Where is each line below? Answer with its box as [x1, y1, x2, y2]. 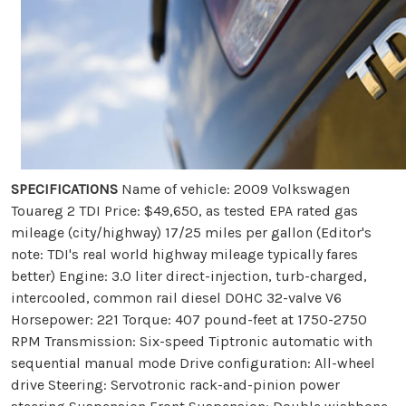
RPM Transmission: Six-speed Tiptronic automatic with [11, 333, 372, 351]
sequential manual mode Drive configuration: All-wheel [11, 354, 375, 372]
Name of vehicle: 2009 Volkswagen [118, 180, 350, 198]
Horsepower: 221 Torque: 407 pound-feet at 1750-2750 [11, 311, 367, 329]
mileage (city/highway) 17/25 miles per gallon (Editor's [11, 224, 372, 242]
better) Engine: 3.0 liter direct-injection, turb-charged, [11, 267, 367, 285]
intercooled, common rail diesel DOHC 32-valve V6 [11, 289, 342, 307]
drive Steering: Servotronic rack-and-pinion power [11, 376, 340, 394]
